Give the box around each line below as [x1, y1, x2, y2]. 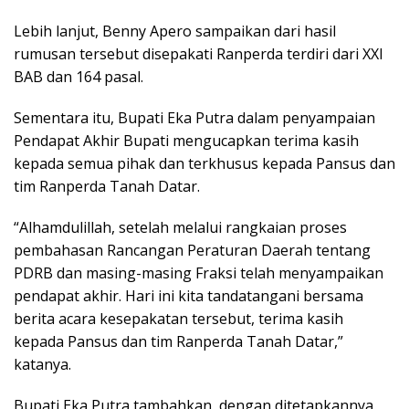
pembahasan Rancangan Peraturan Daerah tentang [14, 240, 371, 261]
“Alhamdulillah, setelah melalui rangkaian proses [14, 217, 347, 238]
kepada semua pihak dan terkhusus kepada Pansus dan [14, 153, 395, 174]
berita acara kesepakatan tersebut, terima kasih [14, 309, 343, 330]
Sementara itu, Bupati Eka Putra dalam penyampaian [14, 108, 375, 129]
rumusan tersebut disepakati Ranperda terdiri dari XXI [14, 44, 383, 65]
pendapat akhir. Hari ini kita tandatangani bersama [14, 286, 363, 307]
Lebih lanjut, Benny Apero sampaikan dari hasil [14, 21, 336, 42]
